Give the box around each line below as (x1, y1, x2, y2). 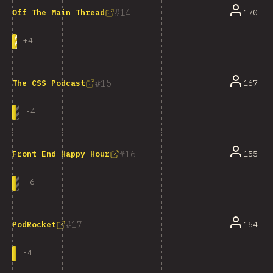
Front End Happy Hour (12, 149, 110, 159)
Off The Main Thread (12, 7, 105, 18)
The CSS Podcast (12, 78, 85, 88)
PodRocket (12, 219, 56, 230)
